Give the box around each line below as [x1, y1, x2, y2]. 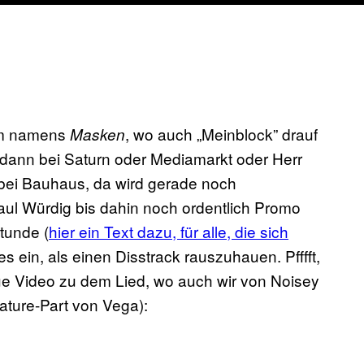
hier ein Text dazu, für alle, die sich [49, 220, 288, 243]
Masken [70, 123, 125, 145]
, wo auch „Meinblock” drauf [125, 123, 318, 145]
